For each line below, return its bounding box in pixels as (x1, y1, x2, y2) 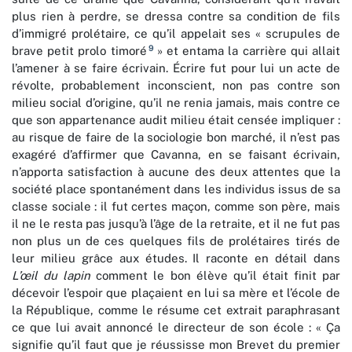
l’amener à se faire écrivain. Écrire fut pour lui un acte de (12, 61, 340, 75)
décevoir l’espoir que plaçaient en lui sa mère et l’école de (12, 286, 340, 300)
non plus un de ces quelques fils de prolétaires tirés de (12, 234, 340, 248)
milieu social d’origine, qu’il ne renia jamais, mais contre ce (12, 96, 340, 110)
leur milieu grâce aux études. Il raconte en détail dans (12, 251, 340, 266)
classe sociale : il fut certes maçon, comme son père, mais (12, 200, 340, 214)
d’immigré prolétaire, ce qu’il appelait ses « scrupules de (12, 27, 340, 41)
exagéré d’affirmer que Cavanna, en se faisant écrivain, (12, 148, 340, 162)
